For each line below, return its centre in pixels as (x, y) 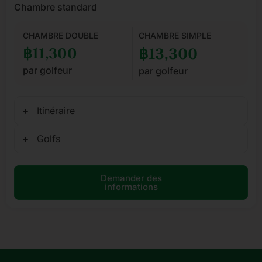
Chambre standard (56, 7)
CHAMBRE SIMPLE (175, 36)
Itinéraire (56, 111)
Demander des (131, 178)
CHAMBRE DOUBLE (61, 36)
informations (131, 187)
